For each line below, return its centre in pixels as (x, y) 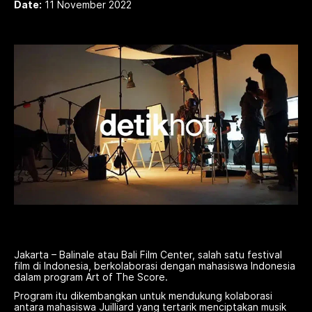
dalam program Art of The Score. (91, 276)
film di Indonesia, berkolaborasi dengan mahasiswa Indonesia (155, 265)
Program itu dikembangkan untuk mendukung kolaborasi (143, 296)
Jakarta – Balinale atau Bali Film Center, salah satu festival (148, 254)
